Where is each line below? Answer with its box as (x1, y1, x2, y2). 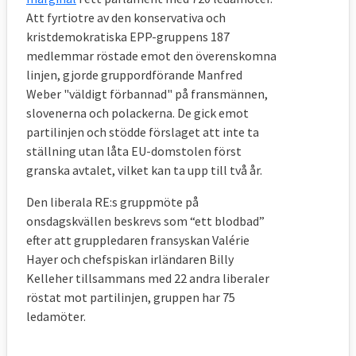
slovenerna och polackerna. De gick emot (26, 104, 249, 121)
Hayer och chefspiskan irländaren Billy (26, 250, 234, 267)
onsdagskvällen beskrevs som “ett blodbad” (26, 212, 265, 229)
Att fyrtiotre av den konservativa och (26, 9, 226, 25)
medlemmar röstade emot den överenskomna (26, 47, 277, 64)
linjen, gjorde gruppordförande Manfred (26, 66, 242, 83)
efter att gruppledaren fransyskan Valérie (26, 231, 250, 248)
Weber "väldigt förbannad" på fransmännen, (26, 85, 268, 102)
